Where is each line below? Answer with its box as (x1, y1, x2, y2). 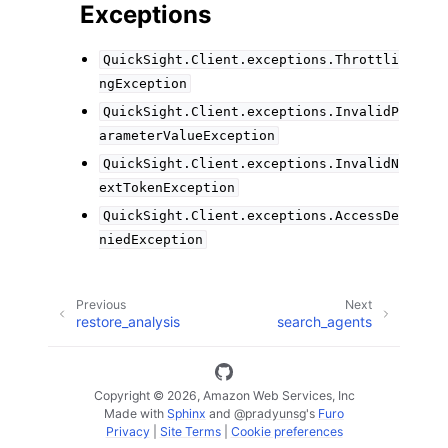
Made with (104, 405, 167, 421)
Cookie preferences (230, 423, 343, 439)
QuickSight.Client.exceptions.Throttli (102, 52, 399, 67)
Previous (76, 297, 126, 312)
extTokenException (99, 180, 236, 195)
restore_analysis (76, 312, 180, 330)
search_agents (277, 312, 372, 330)
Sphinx (167, 405, 206, 421)
